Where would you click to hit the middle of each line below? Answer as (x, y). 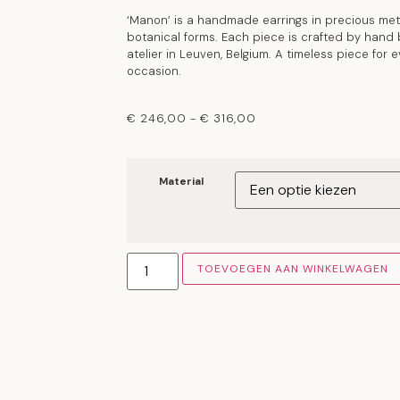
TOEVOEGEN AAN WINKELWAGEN (293, 269)
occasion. (154, 71)
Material (181, 182)
